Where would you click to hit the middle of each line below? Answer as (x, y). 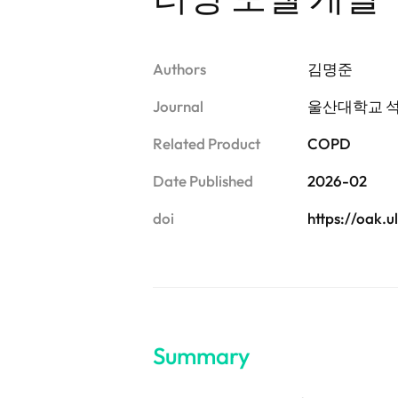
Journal (178, 106)
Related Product (207, 143)
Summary (201, 356)
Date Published (203, 181)
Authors (179, 69)
